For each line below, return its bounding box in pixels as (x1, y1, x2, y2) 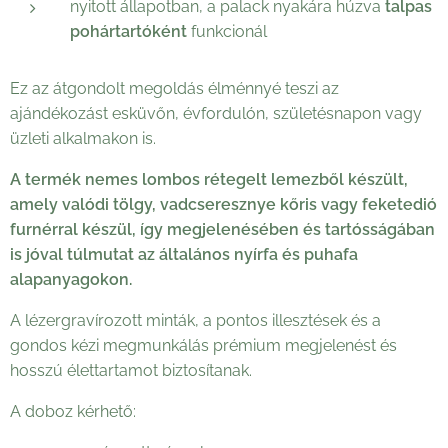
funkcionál (187, 21, 267, 41)
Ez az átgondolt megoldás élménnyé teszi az (10, 78, 339, 98)
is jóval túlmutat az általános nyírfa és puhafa (10, 244, 358, 264)
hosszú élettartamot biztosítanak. (10, 360, 252, 380)
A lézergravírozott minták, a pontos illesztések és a (10, 310, 381, 330)
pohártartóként (70, 21, 187, 41)
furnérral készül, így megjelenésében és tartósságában (10, 219, 435, 239)
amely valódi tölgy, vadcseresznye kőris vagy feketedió (10, 194, 437, 214)
